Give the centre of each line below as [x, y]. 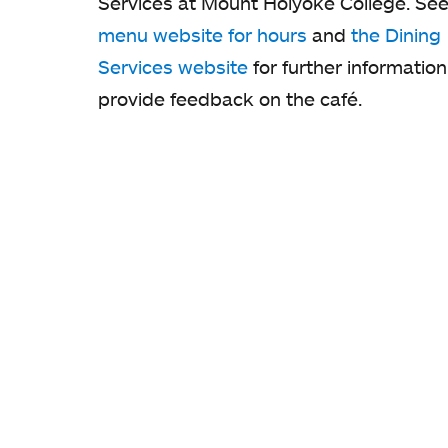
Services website [173, 67]
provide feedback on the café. [230, 99]
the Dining [396, 35]
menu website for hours [202, 35]
